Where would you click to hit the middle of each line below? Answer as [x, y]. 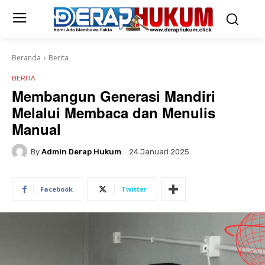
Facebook [56, 189]
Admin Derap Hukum [81, 151]
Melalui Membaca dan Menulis [114, 112]
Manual [36, 129]
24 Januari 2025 [159, 152]
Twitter [134, 189]
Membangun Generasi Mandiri [114, 96]
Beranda [26, 57]
